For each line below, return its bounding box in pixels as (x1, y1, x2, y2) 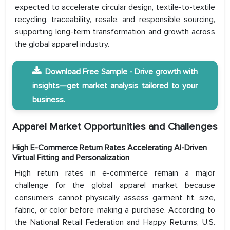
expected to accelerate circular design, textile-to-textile (15, 2, 215, 13)
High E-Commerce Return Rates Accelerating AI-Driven (12, 143, 207, 154)
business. (32, 94, 65, 105)
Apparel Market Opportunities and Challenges (12, 121, 218, 133)
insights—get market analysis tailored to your (32, 81, 198, 91)
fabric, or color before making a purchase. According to (15, 205, 215, 216)
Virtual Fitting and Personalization (12, 152, 129, 163)
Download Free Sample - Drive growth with (45, 67, 198, 78)
